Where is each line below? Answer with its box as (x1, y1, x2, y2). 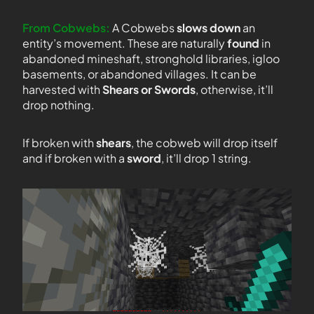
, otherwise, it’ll (196, 82, 273, 97)
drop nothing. (22, 97, 95, 112)
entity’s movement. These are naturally (22, 36, 227, 50)
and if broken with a (22, 151, 127, 165)
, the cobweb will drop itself (131, 135, 278, 150)
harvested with (22, 82, 100, 97)
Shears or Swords (100, 82, 196, 97)
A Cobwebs (110, 20, 177, 35)
